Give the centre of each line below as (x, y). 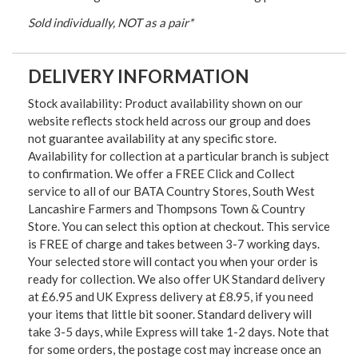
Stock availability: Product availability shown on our (165, 103)
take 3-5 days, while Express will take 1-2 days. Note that (179, 331)
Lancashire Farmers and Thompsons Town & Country (167, 208)
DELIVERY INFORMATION (139, 76)
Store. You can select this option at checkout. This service (179, 226)
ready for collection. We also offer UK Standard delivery (177, 278)
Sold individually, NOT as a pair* (111, 22)
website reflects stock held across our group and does (169, 120)
